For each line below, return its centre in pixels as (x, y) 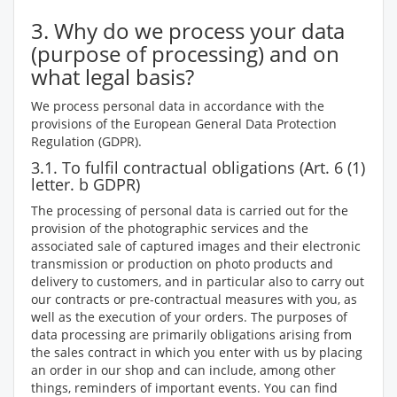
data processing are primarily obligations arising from (191, 335)
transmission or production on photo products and (182, 264)
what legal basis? (113, 77)
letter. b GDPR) (86, 184)
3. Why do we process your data (188, 31)
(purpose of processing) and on (185, 54)
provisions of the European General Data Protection (184, 124)
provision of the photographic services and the (170, 228)
